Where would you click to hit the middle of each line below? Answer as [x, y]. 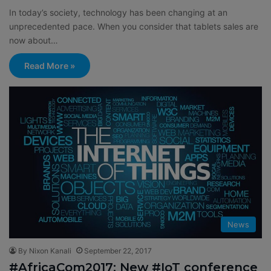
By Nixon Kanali [45, 250]
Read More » [50, 66]
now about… [34, 41]
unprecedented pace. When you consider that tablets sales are [134, 27]
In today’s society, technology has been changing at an [118, 13]
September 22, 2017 [118, 250]
